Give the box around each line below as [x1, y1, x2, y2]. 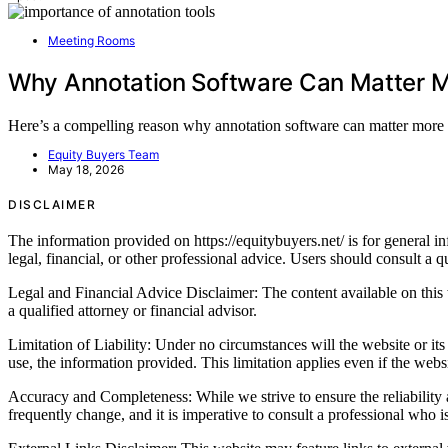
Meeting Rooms [48, 32, 135, 48]
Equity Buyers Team [48, 146, 159, 162]
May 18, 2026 [48, 161, 124, 177]
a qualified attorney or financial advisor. [8, 301, 257, 319]
